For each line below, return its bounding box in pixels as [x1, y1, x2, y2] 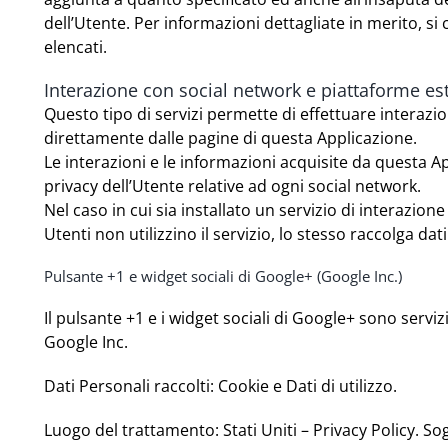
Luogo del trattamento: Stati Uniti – [44, 419, 314, 442]
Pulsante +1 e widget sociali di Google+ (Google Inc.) [44, 266, 403, 287]
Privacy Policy [313, 419, 416, 442]
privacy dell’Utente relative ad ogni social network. [44, 175, 422, 198]
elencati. [44, 36, 108, 59]
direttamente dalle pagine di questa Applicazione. [44, 127, 418, 150]
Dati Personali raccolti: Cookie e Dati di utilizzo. [44, 375, 398, 398]
